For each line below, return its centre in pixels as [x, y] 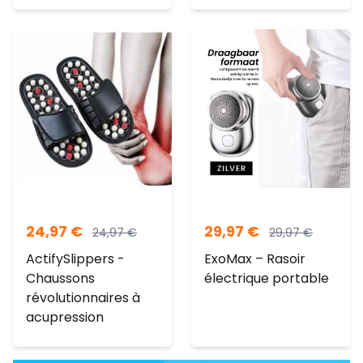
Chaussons [60, 279]
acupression [65, 318]
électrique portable [267, 279]
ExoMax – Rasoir [255, 259]
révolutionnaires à [83, 298]
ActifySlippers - [75, 259]
